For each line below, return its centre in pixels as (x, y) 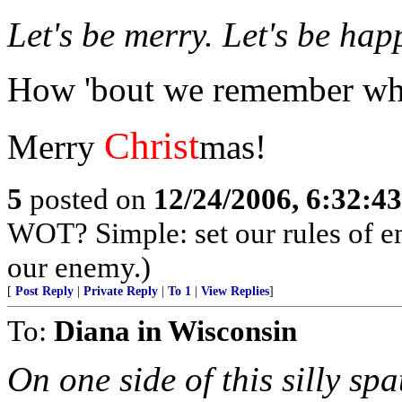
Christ (152, 146)
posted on (88, 199)
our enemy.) (79, 267)
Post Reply (44, 291)
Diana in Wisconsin (175, 331)
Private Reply (121, 291)
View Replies (235, 291)
